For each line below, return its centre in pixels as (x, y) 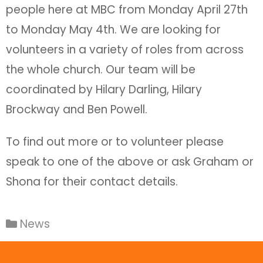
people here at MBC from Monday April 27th (127, 9)
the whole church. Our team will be (101, 69)
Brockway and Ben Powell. (77, 109)
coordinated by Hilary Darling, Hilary (104, 89)
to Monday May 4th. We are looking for (113, 29)
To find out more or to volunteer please (115, 141)
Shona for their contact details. (92, 181)
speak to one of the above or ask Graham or (130, 161)
